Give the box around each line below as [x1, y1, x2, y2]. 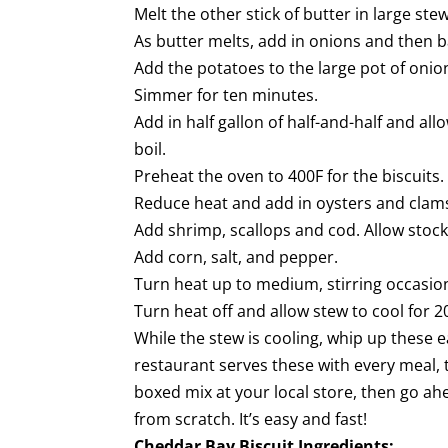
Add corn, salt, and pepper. [134, 246, 339, 268]
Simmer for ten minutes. [134, 84, 319, 106]
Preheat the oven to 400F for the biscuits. [134, 165, 445, 187]
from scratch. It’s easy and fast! [134, 408, 368, 430]
